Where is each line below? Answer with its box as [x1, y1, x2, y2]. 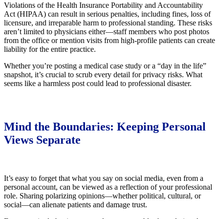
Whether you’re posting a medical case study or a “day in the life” [4, 62, 206, 70]
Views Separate [4, 133, 81, 147]
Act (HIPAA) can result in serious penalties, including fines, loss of [4, 10, 211, 19]
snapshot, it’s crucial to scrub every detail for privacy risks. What [4, 70, 202, 79]
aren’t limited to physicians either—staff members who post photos [4, 27, 209, 36]
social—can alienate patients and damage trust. [4, 200, 147, 209]
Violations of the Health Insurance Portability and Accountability [4, 1, 203, 10]
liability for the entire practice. [4, 45, 96, 54]
